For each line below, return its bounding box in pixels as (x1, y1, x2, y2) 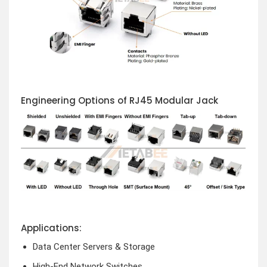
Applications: (21, 221, 82, 234)
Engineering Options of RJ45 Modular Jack (21, 94, 218, 107)
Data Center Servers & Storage (32, 241, 155, 253)
